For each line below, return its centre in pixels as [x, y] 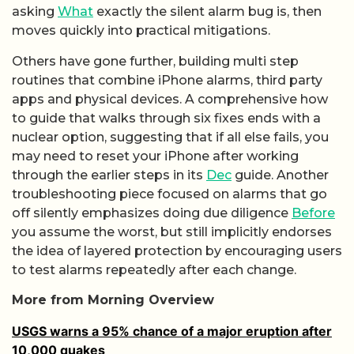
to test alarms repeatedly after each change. [154, 269]
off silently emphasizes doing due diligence [152, 213]
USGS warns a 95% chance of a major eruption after [172, 331]
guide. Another [280, 175]
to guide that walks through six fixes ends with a [166, 118]
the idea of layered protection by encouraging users [177, 250]
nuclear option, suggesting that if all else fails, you [170, 137]
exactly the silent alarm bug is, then [207, 12]
